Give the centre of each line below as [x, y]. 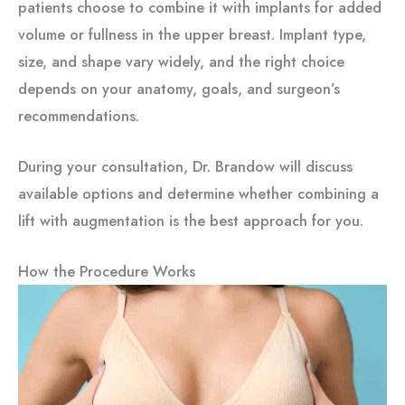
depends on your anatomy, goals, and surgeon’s [179, 88]
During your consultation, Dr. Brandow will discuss [185, 167]
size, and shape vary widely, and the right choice [181, 61]
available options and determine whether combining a [198, 194]
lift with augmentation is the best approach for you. [191, 221]
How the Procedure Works [107, 272]
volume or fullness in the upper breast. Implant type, [192, 34]
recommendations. [79, 115]
